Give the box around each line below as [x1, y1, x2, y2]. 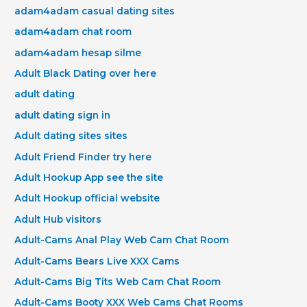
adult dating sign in [14, 109, 111, 121]
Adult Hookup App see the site [14, 171, 164, 183]
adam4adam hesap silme [14, 47, 142, 58]
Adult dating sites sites [14, 130, 128, 142]
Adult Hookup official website [14, 193, 160, 204]
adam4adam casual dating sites [14, 5, 175, 16]
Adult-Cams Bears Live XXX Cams [14, 255, 180, 267]
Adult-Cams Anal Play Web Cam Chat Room [14, 234, 230, 246]
